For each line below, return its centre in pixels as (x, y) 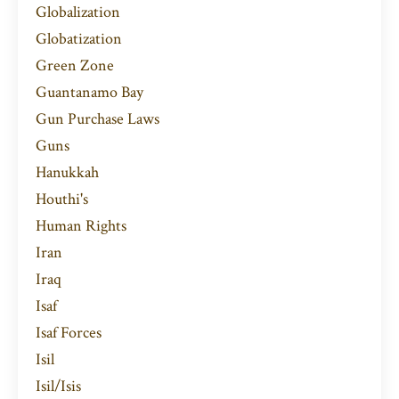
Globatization (79, 39)
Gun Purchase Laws (98, 119)
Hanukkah (67, 173)
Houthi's (62, 199)
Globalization (78, 12)
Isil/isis (58, 387)
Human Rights (81, 226)
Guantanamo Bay (90, 93)
